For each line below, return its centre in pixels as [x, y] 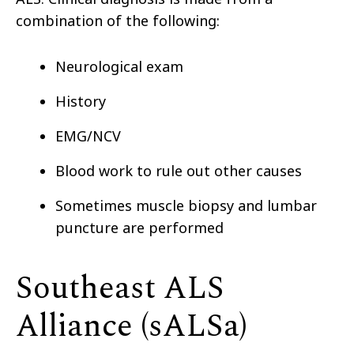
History [81, 102]
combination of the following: [118, 21]
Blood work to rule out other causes [179, 171]
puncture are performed [139, 228]
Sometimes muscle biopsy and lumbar [186, 206]
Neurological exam [119, 67]
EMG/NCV [88, 136]
